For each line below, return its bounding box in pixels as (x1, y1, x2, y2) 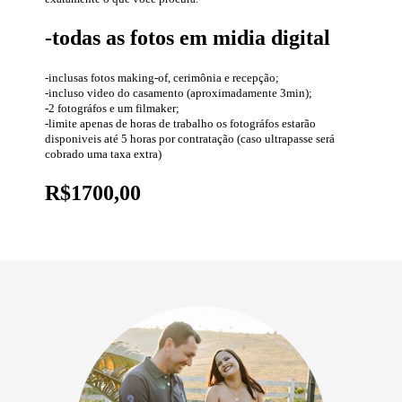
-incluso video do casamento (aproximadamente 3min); (45, 86, 312, 100)
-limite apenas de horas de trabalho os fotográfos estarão (45, 117, 316, 131)
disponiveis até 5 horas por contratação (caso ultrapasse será (45, 132, 335, 146)
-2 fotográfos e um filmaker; (45, 101, 179, 116)
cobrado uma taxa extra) (45, 147, 162, 162)
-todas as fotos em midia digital (45, 26, 330, 50)
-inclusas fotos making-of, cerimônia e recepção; (45, 71, 279, 85)
